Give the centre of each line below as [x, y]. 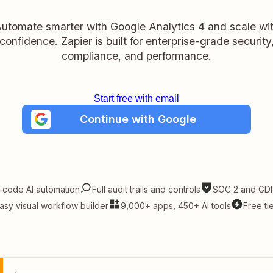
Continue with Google [138, 119]
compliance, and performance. [136, 55]
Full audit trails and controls [146, 190]
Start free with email [136, 98]
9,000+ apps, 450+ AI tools [175, 206]
